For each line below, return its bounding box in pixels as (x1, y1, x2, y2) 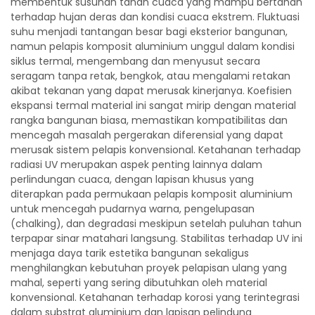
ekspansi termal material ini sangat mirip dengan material (11, 98, 296, 112)
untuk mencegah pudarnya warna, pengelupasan (11, 202, 255, 216)
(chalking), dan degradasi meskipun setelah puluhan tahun (11, 217, 302, 231)
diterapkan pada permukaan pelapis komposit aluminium (11, 187, 292, 201)
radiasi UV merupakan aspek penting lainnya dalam (11, 157, 262, 172)
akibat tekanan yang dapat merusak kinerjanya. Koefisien (11, 84, 292, 98)
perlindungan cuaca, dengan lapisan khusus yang (11, 172, 254, 186)
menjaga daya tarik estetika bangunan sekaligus (11, 246, 249, 260)
